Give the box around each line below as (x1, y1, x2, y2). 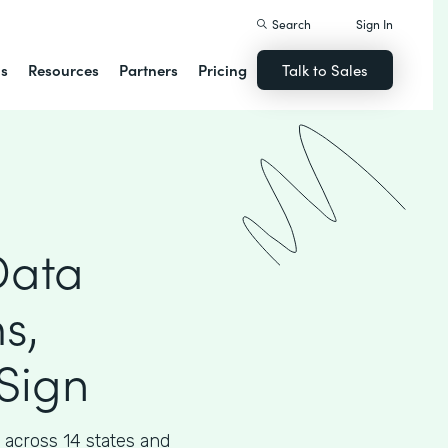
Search (272, 15, 312, 32)
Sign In (356, 15, 394, 32)
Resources (28, 59, 100, 80)
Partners (119, 59, 179, 80)
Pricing (198, 59, 248, 80)
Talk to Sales (282, 59, 369, 80)
